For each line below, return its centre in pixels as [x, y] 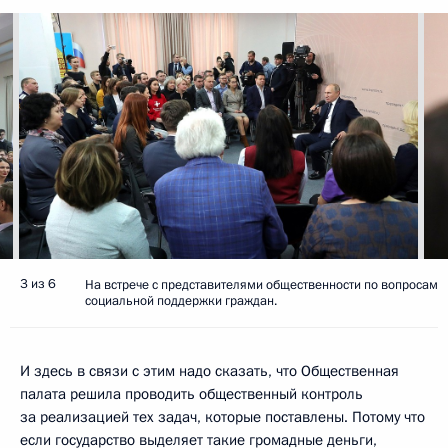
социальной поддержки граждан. [181, 300]
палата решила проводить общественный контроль [191, 393]
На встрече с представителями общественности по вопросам [261, 284]
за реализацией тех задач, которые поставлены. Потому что [222, 416]
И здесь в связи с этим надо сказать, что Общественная [209, 370]
